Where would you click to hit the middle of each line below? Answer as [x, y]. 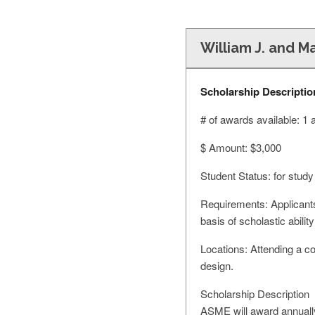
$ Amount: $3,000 [240, 147]
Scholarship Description [255, 294]
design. [217, 265]
